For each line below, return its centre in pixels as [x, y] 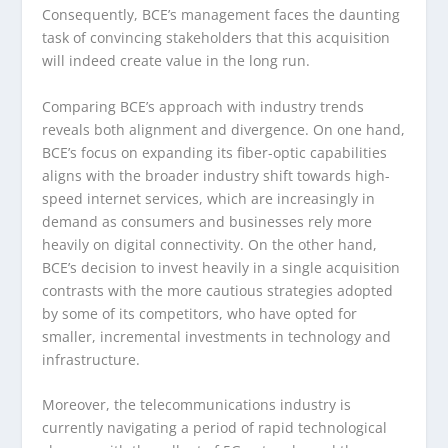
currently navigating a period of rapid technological [215, 428]
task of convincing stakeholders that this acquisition [216, 38]
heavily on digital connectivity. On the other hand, [210, 244]
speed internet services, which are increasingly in [209, 198]
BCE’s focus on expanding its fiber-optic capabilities [215, 152]
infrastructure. [91, 359]
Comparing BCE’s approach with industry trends [203, 106]
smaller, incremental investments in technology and [217, 336]
